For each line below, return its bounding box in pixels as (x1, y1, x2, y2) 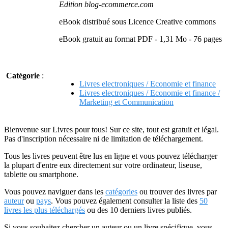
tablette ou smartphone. (4, 170, 78, 179)
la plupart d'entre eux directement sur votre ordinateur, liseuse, (4, 161, 202, 169)
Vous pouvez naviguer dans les (4, 187, 105, 196)
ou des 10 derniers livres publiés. (85, 206, 192, 214)
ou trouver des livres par (137, 187, 217, 196)
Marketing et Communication (79, 98, 174, 106)
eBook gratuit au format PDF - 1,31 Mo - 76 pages (59, 35, 222, 43)
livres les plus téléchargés (4, 206, 85, 214)
